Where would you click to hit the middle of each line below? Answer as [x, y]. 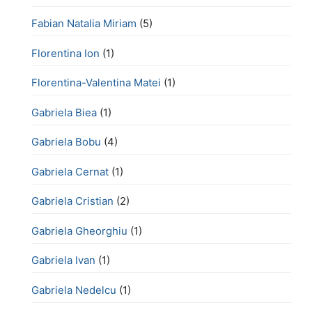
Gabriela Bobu [66, 142]
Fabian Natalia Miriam [84, 24]
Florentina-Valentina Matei [96, 83]
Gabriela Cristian [72, 201]
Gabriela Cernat [70, 171]
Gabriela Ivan [63, 260]
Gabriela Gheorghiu [79, 231]
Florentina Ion [65, 53]
